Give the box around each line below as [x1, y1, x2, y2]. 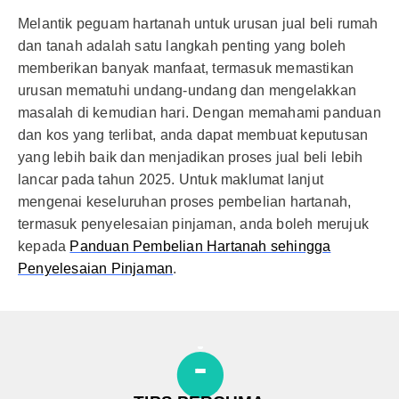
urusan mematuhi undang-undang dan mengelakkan [18, 83, 357, 98]
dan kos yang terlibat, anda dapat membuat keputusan [18, 127, 369, 142]
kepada [18, 239, 70, 254]
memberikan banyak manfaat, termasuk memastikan [18, 61, 354, 76]
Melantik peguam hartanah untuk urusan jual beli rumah [18, 16, 379, 31]
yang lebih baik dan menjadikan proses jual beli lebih [18, 150, 363, 165]
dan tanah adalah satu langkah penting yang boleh [18, 38, 346, 53]
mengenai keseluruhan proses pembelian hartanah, [18, 194, 352, 209]
